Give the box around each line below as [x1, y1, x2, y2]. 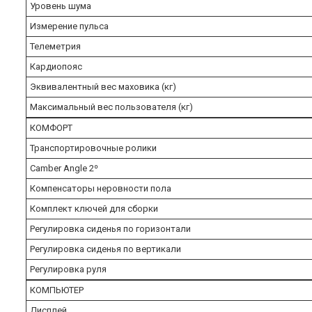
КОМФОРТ [30, 122, 72, 133]
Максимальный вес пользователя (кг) [30, 101, 197, 112]
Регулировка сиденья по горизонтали [30, 223, 193, 234]
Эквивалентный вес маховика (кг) [30, 81, 178, 92]
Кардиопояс [30, 61, 84, 72]
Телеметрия [30, 40, 83, 52]
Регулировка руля [30, 263, 109, 274]
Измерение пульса [30, 20, 111, 31]
